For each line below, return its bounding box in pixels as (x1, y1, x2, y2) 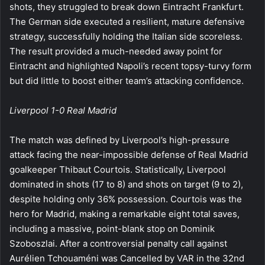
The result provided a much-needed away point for (9, 45, 222, 57)
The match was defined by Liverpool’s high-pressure (9, 134, 230, 146)
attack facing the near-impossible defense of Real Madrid (9, 148, 248, 160)
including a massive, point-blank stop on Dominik (9, 222, 215, 234)
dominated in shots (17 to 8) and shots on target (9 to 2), (9, 178, 243, 190)
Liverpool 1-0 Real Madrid (9, 104, 117, 116)
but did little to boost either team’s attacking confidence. (9, 75, 244, 86)
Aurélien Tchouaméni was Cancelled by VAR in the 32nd (9, 252, 244, 264)
